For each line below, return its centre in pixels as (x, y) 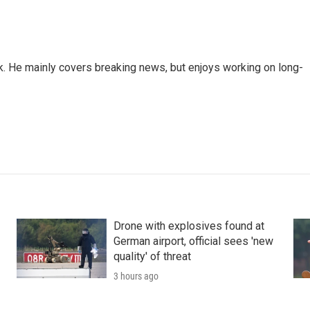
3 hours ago (136, 276)
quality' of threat (152, 257)
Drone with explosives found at (189, 226)
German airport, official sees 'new (193, 241)
